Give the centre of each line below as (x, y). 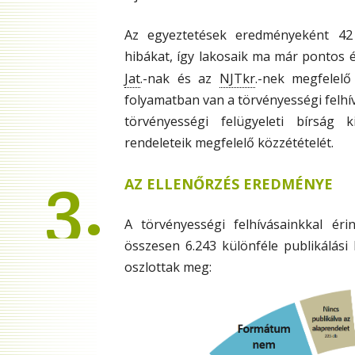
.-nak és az (180, 78)
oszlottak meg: (168, 267)
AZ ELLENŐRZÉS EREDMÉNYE (229, 184)
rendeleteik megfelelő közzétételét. (229, 143)
